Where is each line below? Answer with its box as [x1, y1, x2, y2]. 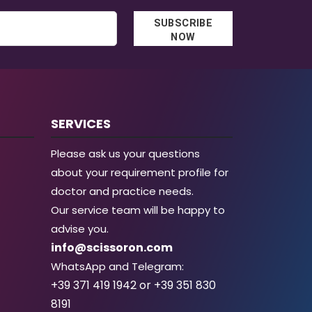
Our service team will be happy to [51, 202, 225, 217]
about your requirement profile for [51, 164, 228, 180]
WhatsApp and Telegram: [51, 258, 184, 274]
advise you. [51, 221, 109, 236]
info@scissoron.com [51, 239, 173, 256]
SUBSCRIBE [153, 17, 213, 29]
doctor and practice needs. [51, 183, 194, 198]
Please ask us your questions [51, 146, 200, 161]
